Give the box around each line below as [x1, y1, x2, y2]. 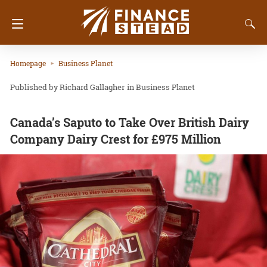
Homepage [10, 58, 46, 68]
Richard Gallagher [60, 82, 125, 93]
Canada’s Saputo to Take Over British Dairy [10, 114, 249, 131]
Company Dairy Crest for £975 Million [10, 131, 221, 147]
